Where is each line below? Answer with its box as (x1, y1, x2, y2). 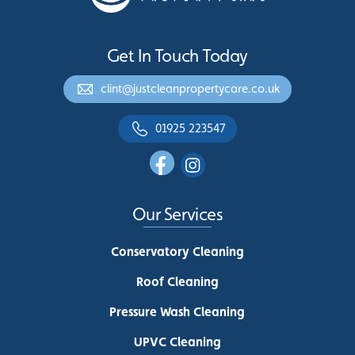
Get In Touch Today (106, 45, 249, 66)
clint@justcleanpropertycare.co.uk (101, 82, 281, 96)
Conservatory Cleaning (110, 243, 244, 259)
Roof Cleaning (136, 273, 219, 289)
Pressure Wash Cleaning (109, 303, 246, 319)
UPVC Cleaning (133, 334, 221, 349)
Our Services (132, 204, 223, 224)
